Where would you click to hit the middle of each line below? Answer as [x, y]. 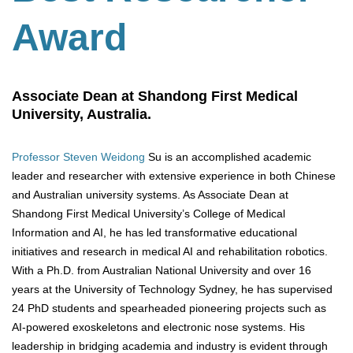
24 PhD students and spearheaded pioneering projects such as [169, 308]
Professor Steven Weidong [78, 157]
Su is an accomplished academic [228, 157]
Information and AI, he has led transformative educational [154, 233]
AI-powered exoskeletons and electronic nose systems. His [158, 327]
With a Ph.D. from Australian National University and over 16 [162, 271]
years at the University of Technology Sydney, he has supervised [172, 290]
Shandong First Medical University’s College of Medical [149, 214]
